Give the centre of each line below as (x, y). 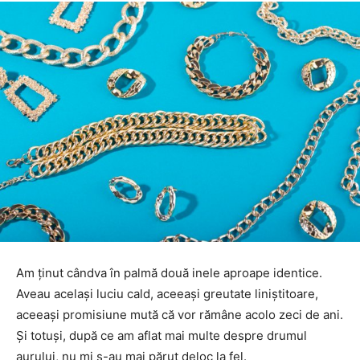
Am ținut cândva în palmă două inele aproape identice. (169, 272)
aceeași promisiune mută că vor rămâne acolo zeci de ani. (180, 314)
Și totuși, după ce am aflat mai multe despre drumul (162, 335)
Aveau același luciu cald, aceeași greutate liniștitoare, (167, 293)
